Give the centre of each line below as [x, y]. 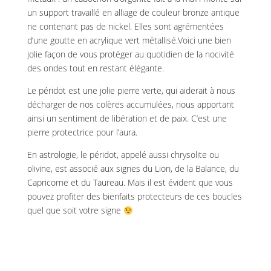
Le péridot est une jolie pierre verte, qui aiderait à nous [131, 91]
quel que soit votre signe [75, 211]
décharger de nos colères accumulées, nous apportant [130, 105]
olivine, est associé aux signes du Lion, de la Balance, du [133, 169]
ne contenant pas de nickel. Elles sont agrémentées [125, 27]
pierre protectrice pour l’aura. [82, 132]
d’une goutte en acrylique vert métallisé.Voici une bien [129, 41]
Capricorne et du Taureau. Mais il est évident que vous [130, 183]
